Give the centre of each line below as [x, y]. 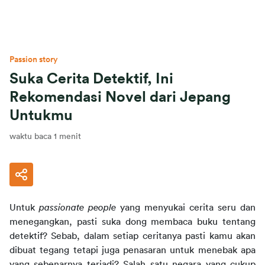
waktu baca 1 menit [45, 137]
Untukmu [41, 116]
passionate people [77, 208]
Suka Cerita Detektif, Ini [91, 79]
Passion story [34, 60]
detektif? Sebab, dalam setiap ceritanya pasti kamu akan [132, 236]
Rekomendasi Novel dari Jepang [120, 97]
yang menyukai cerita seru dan [188, 208]
